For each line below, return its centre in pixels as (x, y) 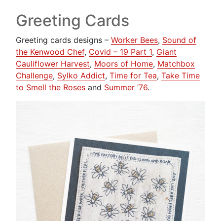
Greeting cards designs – (63, 40)
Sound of (179, 40)
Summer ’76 (126, 88)
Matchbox (176, 64)
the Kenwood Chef (50, 52)
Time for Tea (133, 76)
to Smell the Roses (51, 88)
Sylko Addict (81, 76)
